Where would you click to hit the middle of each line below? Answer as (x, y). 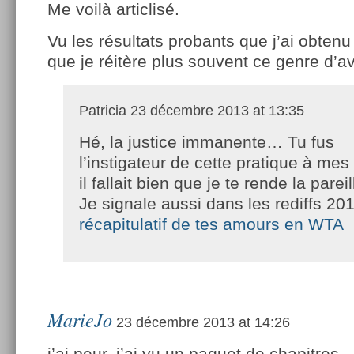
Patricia (103, 110)
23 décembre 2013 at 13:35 (215, 110)
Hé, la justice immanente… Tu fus (207, 141)
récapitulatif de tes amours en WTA (211, 224)
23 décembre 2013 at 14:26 (201, 322)
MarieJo (80, 319)
